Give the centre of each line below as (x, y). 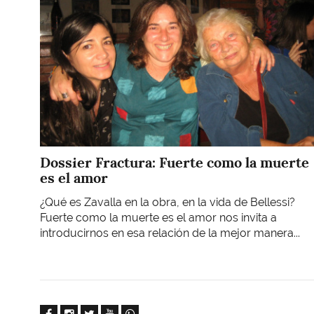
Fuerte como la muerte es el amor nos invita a (158, 217)
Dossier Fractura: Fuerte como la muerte (175, 163)
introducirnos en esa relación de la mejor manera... (170, 233)
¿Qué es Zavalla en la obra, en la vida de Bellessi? (168, 202)
